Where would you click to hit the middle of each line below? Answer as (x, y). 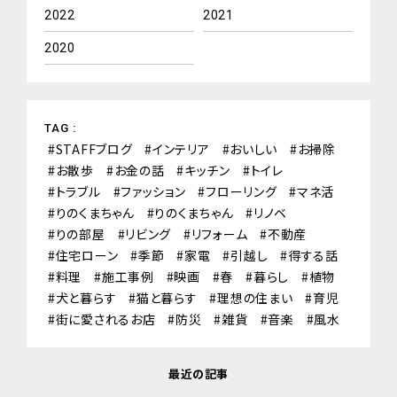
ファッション (153, 191)
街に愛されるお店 (105, 319)
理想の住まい (255, 297)
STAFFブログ (94, 148)
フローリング (241, 191)
